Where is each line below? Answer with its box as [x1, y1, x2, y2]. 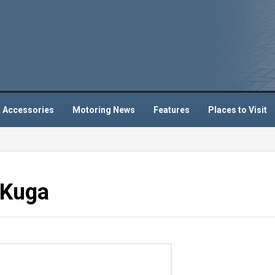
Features [153, 104, 190, 115]
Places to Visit [208, 104, 267, 115]
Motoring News [72, 104, 135, 115]
